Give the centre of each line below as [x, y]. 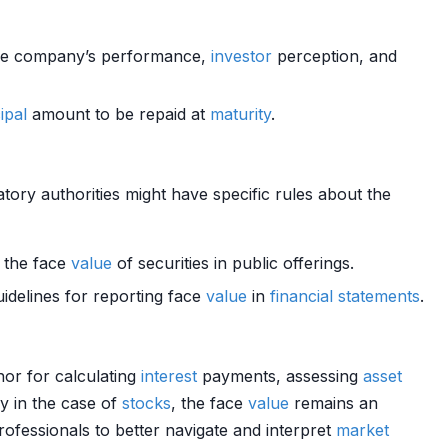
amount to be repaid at [118, 114]
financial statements [345, 296]
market [362, 430]
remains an [333, 403]
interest [169, 376]
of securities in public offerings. [233, 263]
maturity [240, 114]
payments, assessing [280, 376]
